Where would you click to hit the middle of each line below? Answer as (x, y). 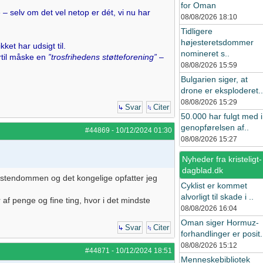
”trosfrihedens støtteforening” (102, 57)
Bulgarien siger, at (214, 79)
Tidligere (197, 31)
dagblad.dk (203, 170)
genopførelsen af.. (215, 127)
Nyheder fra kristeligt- (222, 159)
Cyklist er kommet (214, 186)
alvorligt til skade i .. (217, 197)
